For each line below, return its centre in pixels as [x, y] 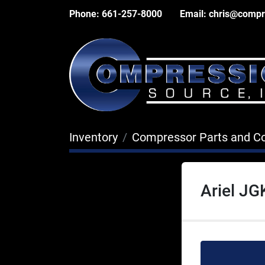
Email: [193, 14]
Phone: [84, 14]
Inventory [93, 137]
